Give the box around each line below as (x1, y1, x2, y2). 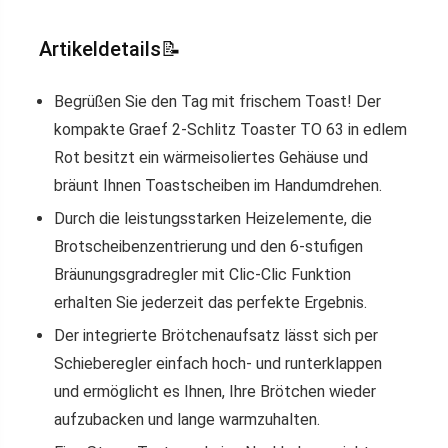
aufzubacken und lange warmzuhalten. (54, 410, 320, 429)
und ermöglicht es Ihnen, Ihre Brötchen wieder (54, 382, 376, 401)
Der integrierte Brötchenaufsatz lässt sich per (54, 326, 378, 345)
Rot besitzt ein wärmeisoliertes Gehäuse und (54, 148, 368, 167)
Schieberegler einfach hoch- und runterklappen (54, 354, 382, 373)
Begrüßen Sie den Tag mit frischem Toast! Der (54, 92, 381, 111)
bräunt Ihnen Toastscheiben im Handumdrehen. (54, 176, 382, 195)
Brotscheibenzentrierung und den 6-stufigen (54, 237, 363, 256)
